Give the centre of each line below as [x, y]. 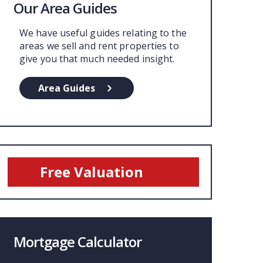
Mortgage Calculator [77, 241]
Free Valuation [92, 171]
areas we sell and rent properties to [99, 45]
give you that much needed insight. [97, 58]
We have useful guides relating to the [103, 33]
